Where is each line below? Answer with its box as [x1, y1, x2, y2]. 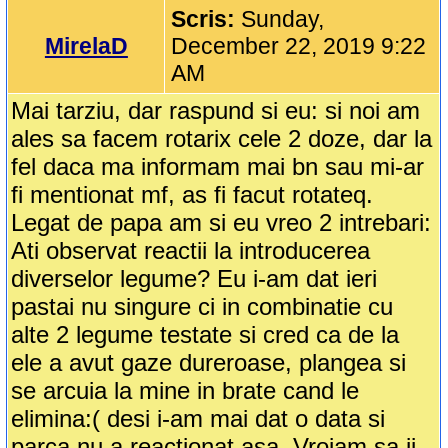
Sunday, [241, 6, 325, 33]
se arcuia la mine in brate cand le [11, 377, 360, 405]
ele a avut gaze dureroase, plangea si [11, 349, 407, 377]
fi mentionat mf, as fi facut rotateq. [11, 181, 374, 209]
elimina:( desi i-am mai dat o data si [11, 405, 386, 433]
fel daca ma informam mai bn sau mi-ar [11, 153, 425, 181]
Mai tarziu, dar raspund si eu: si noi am [11, 97, 421, 125]
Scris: [171, 6, 242, 33]
